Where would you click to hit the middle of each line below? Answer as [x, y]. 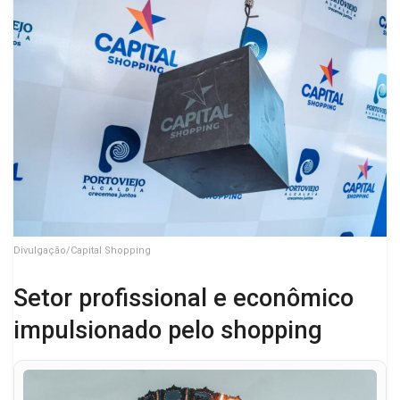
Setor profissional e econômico [183, 299]
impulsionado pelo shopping [168, 331]
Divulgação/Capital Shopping [82, 250]
